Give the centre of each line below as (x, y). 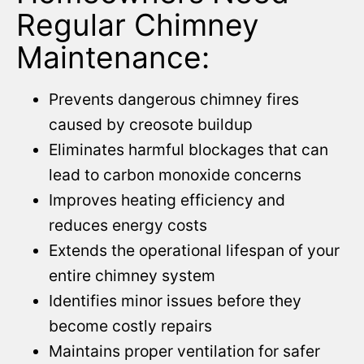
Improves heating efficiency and (167, 199)
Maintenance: (113, 57)
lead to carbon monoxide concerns (175, 174)
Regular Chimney (138, 24)
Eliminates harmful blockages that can (188, 149)
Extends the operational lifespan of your (194, 250)
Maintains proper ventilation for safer (184, 351)
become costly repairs (130, 325)
